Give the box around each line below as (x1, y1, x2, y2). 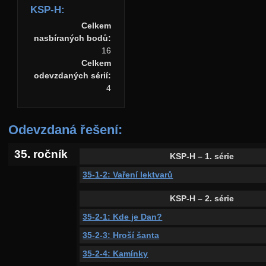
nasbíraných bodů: (34, 33, 112, 43)
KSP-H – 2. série (170, 194, 235, 204)
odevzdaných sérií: (34, 71, 112, 81)
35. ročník (14, 148, 68, 161)
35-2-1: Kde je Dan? (83, 212, 163, 222)
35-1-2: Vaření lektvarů (83, 170, 173, 180)
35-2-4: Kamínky (83, 249, 148, 259)
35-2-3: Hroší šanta (83, 230, 160, 240)
